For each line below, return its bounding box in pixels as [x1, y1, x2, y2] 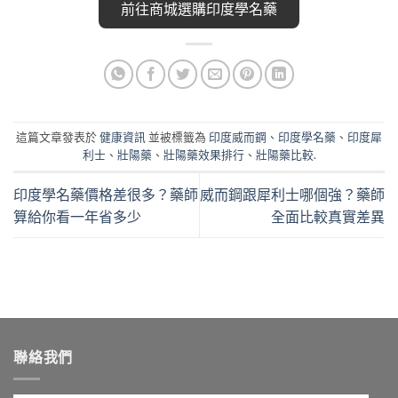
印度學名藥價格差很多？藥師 [13, 185, 198, 203]
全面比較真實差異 [271, 207, 385, 225]
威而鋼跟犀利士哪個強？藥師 [200, 185, 385, 203]
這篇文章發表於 [16, 130, 99, 145]
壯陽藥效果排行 [163, 147, 244, 163]
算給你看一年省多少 [13, 207, 141, 225]
